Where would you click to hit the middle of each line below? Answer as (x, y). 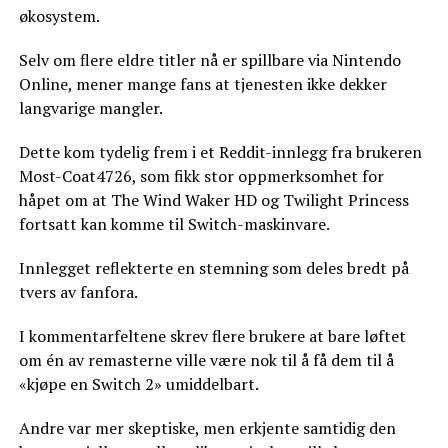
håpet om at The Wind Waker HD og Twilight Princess (213, 200)
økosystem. (59, 16)
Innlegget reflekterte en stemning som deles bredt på (213, 268)
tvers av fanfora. (78, 292)
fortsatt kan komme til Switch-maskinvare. (174, 224)
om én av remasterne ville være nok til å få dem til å (206, 360)
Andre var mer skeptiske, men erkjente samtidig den (207, 428)
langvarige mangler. (90, 108)
